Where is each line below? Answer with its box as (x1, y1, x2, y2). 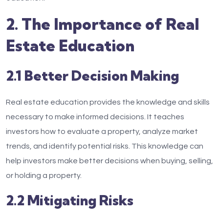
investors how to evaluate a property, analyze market (6, 128, 198, 135)
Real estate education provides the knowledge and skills (6, 98, 210, 106)
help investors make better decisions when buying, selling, (6, 157, 213, 165)
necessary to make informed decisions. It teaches (6, 113, 184, 121)
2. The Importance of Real (6, 14, 199, 34)
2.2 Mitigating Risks (6, 192, 133, 209)
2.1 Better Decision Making (6, 67, 179, 84)
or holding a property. (6, 172, 82, 179)
